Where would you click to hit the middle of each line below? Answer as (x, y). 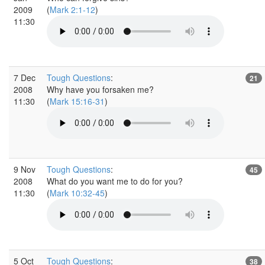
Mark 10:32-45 (77, 193)
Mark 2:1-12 (72, 9)
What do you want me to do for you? (115, 181)
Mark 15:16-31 (77, 101)
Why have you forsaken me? (100, 89)
